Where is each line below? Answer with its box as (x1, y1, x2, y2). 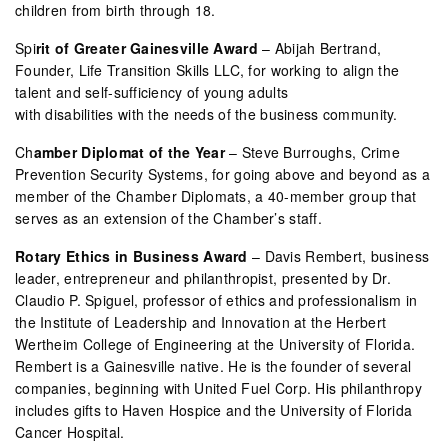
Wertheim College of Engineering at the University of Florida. (15, 333, 416, 354)
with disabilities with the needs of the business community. (15, 103, 398, 124)
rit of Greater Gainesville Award (35, 37, 258, 58)
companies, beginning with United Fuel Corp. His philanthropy (15, 377, 422, 398)
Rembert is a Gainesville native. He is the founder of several (15, 355, 412, 376)
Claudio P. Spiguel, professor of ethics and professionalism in (15, 289, 418, 310)
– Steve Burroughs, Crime (224, 141, 400, 162)
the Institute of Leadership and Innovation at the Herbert (15, 311, 387, 332)
